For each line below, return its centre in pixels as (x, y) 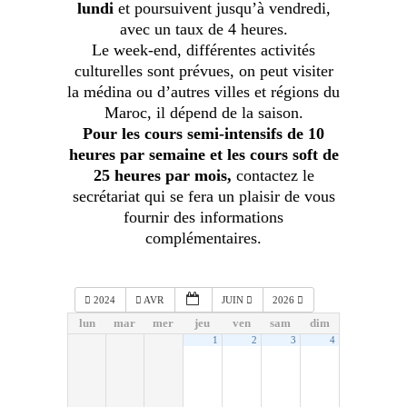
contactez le (275, 175)
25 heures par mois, (164, 175)
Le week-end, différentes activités (203, 50)
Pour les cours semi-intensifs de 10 (203, 133)
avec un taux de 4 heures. (203, 29)
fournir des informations (203, 217)
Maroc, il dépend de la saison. (203, 112)
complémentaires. (203, 238)
